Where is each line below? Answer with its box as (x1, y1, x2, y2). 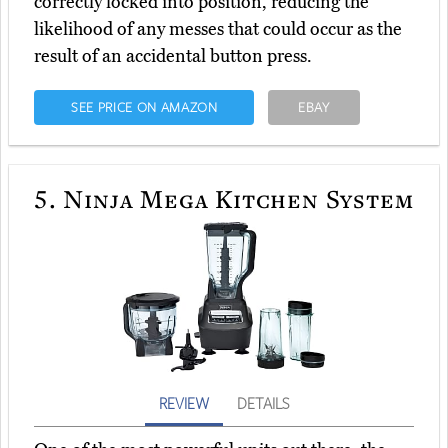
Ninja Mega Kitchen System (56, 181, 414, 216)
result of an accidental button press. (34, 45, 312, 68)
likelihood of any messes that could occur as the (34, 18, 402, 41)
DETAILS (237, 393, 289, 414)
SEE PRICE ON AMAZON (70, 98, 218, 117)
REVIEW (159, 393, 209, 414)
